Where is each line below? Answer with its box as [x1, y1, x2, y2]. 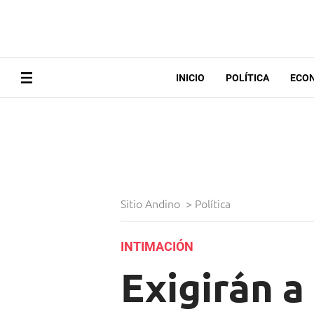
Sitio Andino [121, 196, 183, 212]
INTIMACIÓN [121, 239, 193, 254]
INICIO [175, 72, 205, 84]
